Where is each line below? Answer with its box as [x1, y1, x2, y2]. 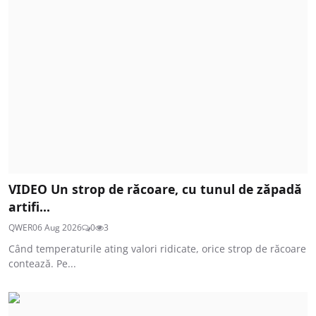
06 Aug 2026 [32, 221, 82, 233]
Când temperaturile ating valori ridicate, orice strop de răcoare [8, 241, 306, 255]
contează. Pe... [8, 256, 76, 270]
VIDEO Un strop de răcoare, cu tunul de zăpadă [8, 180, 302, 197]
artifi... [8, 197, 50, 215]
